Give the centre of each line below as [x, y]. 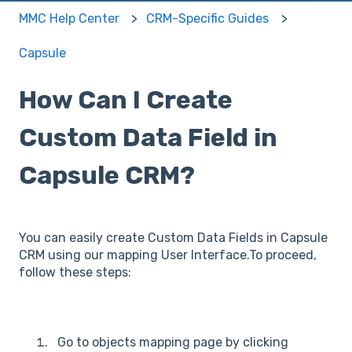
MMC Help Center [69, 18]
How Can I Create [126, 100]
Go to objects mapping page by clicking [173, 342]
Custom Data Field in [148, 138]
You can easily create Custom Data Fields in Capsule [173, 238]
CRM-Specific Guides [208, 18]
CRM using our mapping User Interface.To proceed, [168, 255]
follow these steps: [75, 273]
